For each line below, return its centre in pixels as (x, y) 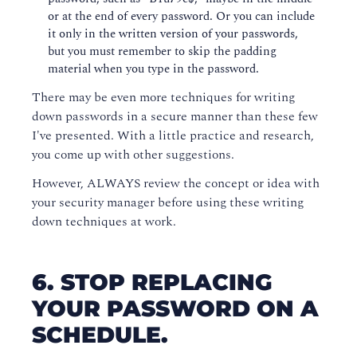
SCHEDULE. (106, 335)
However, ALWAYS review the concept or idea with (176, 184)
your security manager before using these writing (168, 203)
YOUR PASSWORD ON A (175, 309)
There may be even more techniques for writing (163, 98)
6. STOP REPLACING (152, 282)
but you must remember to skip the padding (162, 52)
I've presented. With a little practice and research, (173, 136)
